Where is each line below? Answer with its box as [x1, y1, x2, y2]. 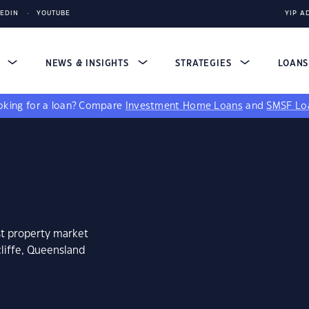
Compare [79, 101, 126, 111]
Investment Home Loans [125, 101, 243, 111]
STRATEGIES [175, 59, 235, 68]
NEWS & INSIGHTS [45, 59, 132, 68]
